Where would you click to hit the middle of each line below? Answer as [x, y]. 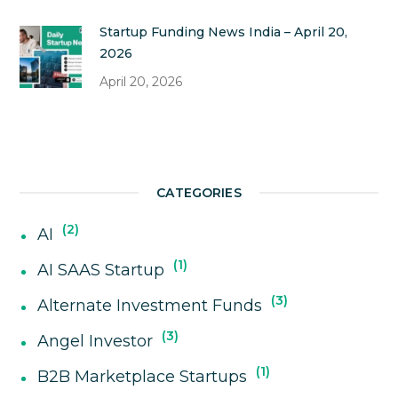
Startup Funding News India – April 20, [224, 32]
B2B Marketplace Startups [143, 376]
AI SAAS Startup [101, 270]
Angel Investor [96, 341]
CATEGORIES [199, 192]
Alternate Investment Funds [150, 305]
